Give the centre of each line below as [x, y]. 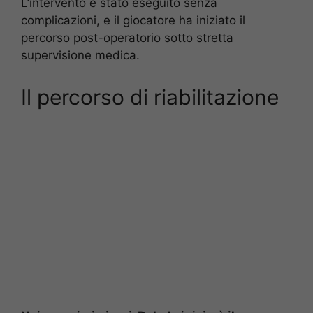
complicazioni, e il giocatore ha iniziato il [133, 20]
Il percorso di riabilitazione [150, 97]
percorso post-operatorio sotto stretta [127, 37]
